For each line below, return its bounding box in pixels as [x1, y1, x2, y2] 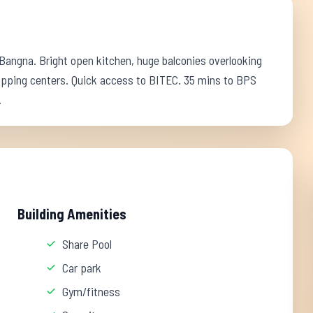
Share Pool [62, 236, 112, 252]
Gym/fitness [62, 284, 121, 299]
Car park [62, 260, 102, 275]
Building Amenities [17, 205, 127, 222]
